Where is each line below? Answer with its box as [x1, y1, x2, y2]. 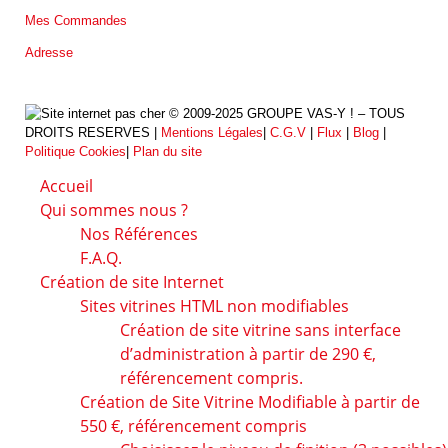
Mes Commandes [25, 13, 127, 29]
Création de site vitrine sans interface [120, 318, 401, 341]
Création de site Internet [40, 270, 224, 293]
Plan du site [133, 143, 202, 159]
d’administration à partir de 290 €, [120, 342, 376, 365]
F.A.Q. [80, 246, 122, 269]
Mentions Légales [161, 124, 263, 140]
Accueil [40, 174, 93, 197]
